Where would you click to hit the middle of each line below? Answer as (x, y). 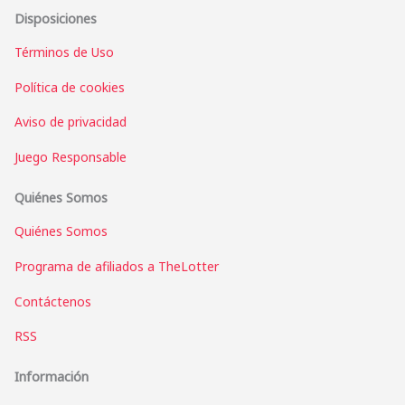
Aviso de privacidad (71, 122)
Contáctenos (53, 301)
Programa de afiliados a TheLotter (117, 266)
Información (52, 377)
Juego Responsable (71, 156)
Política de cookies (70, 87)
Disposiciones (56, 18)
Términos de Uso (64, 52)
